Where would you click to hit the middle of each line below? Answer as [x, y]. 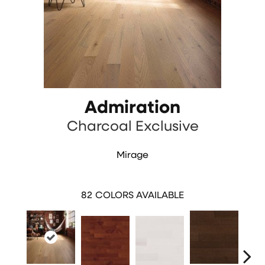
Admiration [132, 109]
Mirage [132, 156]
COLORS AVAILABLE [140, 196]
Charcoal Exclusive [132, 127]
